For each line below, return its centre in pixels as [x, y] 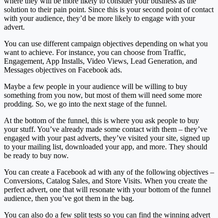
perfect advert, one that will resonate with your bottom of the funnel [107, 189]
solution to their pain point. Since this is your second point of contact [109, 9]
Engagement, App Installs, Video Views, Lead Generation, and [100, 61]
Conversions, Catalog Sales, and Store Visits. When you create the [106, 181]
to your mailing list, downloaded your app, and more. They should [106, 146]
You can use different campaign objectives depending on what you [106, 43]
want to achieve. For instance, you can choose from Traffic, [95, 52]
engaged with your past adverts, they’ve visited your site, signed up [107, 138]
